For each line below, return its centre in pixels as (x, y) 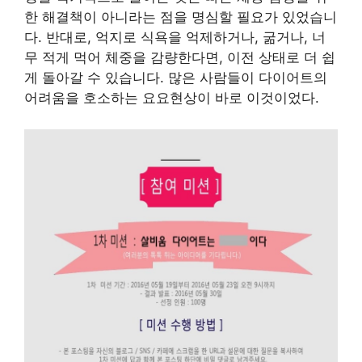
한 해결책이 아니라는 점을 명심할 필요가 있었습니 (181, 17)
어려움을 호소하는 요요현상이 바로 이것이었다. (172, 98)
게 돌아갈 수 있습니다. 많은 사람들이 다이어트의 (176, 78)
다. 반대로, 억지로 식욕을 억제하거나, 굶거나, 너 (175, 37)
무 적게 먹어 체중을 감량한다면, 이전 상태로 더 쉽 (180, 57)
